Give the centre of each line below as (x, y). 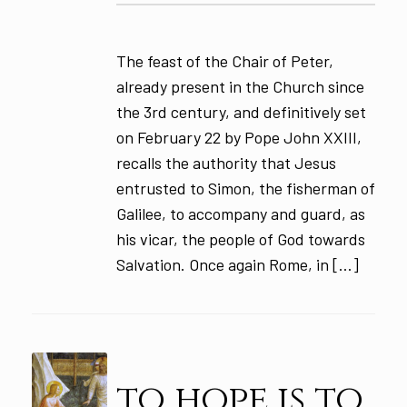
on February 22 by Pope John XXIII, (238, 137)
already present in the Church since (240, 86)
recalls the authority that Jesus (226, 162)
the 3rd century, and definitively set (241, 111)
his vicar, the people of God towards (240, 238)
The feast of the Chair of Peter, (224, 60)
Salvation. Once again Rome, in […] (237, 264)
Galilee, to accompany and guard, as (240, 213)
